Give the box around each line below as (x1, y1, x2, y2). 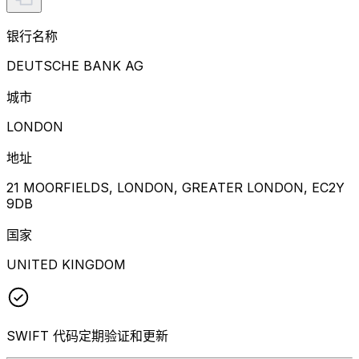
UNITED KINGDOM (6, 256, 126, 272)
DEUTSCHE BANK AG (6, 57, 143, 74)
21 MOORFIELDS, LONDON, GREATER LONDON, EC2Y (6, 179, 345, 196)
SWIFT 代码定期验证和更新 (6, 327, 168, 344)
